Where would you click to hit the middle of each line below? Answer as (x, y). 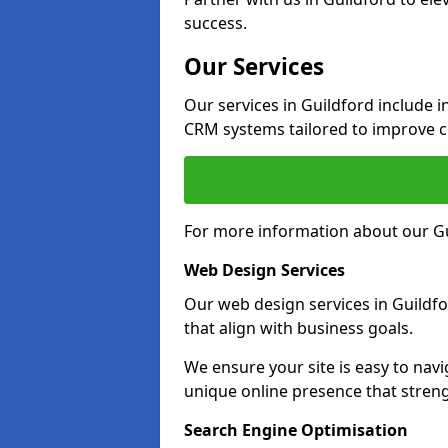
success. (215, 23)
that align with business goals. (298, 328)
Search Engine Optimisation (296, 430)
